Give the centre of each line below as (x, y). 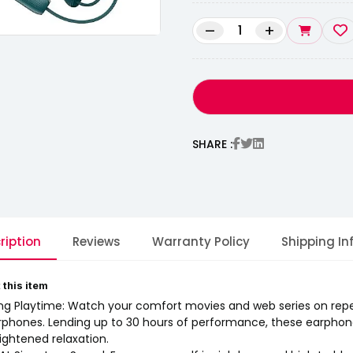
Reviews (96, 242)
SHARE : (212, 144)
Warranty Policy (201, 242)
